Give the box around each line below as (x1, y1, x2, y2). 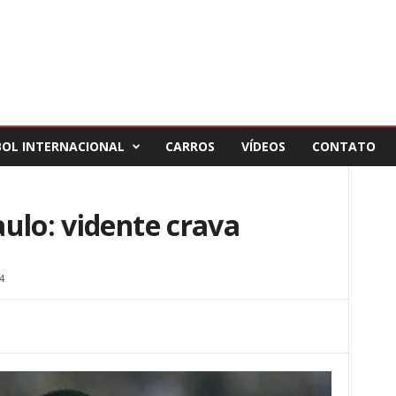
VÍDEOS (240, 138, 286, 155)
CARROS (164, 138, 215, 155)
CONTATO (311, 138, 376, 155)
